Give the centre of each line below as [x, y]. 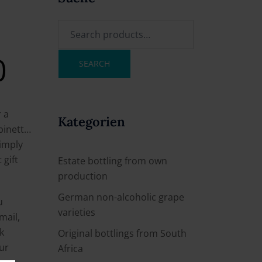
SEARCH [94, 63]
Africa [70, 248]
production [82, 176]
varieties [76, 212]
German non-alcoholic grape [121, 197]
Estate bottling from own [112, 161]
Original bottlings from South [122, 233]
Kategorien [91, 121]
